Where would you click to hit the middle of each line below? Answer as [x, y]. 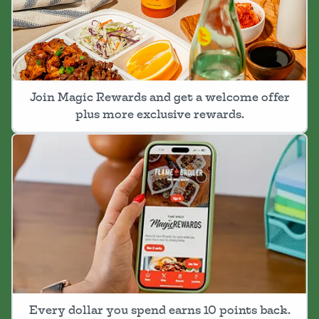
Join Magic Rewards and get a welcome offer [159, 97]
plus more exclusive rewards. [159, 114]
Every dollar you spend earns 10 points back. [159, 310]
